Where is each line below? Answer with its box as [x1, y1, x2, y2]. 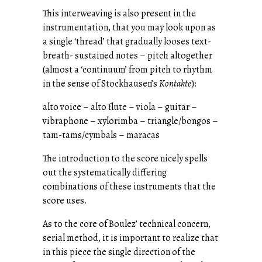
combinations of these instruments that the [43, 180, 216, 193]
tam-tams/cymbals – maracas [43, 128, 160, 142]
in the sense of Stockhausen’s [43, 77, 159, 90]
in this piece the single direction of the [43, 245, 195, 258]
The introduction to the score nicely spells [43, 151, 208, 165]
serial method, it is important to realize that [43, 231, 218, 244]
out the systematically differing [43, 166, 167, 179]
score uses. [43, 194, 87, 207]
